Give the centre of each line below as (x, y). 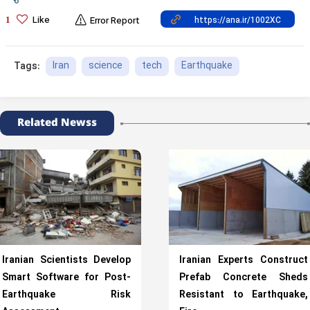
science (106, 66)
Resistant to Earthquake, (244, 295)
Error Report (115, 21)
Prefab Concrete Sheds (244, 278)
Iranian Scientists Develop (66, 261)
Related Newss (57, 123)
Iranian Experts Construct (244, 261)
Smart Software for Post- (66, 278)
